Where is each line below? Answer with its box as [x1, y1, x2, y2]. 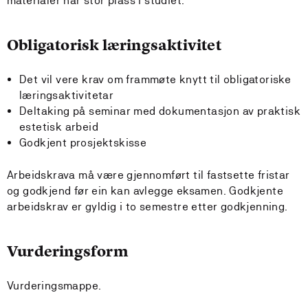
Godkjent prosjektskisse [19, 136, 147, 149]
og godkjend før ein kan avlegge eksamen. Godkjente [7, 184, 283, 197]
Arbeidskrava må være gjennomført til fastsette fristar [7, 168, 290, 181]
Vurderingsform [7, 241, 129, 261]
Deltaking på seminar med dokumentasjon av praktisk [19, 104, 300, 118]
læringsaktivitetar [19, 89, 114, 102]
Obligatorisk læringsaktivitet [7, 35, 221, 55]
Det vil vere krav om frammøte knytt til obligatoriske [19, 73, 291, 86]
